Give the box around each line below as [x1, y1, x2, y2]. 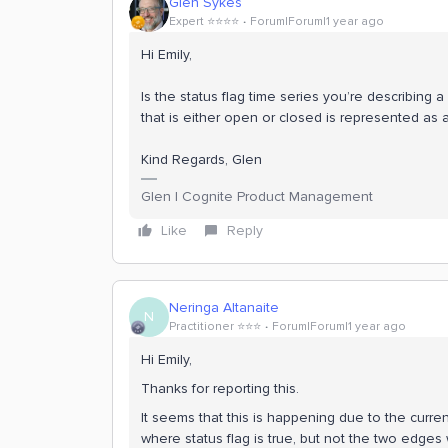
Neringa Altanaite [169, 299, 279, 317]
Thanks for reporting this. [141, 379, 303, 397]
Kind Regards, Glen [141, 150, 262, 168]
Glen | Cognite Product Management [141, 187, 373, 205]
